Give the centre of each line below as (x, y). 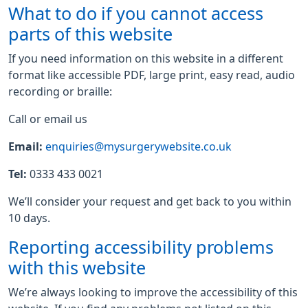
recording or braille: (60, 91)
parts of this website (90, 34)
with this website (77, 268)
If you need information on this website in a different (146, 58)
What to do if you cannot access (136, 14)
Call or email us (48, 119)
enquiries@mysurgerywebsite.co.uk (139, 146)
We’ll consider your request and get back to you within (150, 201)
